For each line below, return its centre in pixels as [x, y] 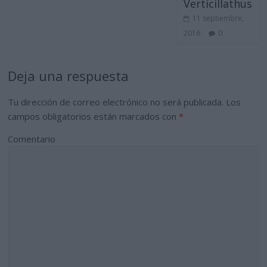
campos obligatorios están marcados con [94, 117]
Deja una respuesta [69, 76]
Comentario [32, 139]
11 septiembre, [218, 18]
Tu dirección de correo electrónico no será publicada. [116, 102]
